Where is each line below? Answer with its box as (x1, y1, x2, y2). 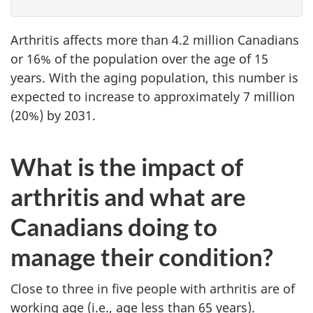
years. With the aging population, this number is (10, 68, 298, 86)
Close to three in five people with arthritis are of (10, 280, 295, 297)
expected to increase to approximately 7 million (10, 87, 295, 105)
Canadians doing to (10, 211, 217, 241)
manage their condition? (10, 241, 273, 271)
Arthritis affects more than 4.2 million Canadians (10, 31, 299, 48)
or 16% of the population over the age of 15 (10, 50, 268, 67)
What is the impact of (10, 151, 243, 181)
